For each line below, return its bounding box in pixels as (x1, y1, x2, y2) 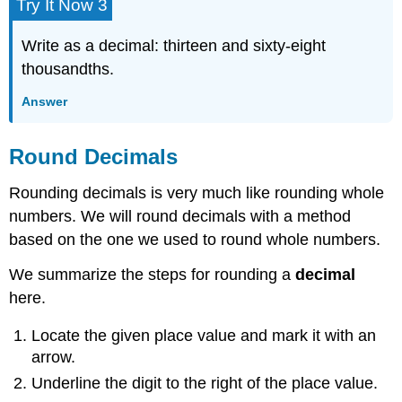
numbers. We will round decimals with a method (9, 207, 352, 226)
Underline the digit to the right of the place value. (31, 373, 379, 392)
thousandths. (22, 60, 115, 79)
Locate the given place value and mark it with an (31, 327, 377, 345)
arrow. (31, 348, 76, 367)
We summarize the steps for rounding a (9, 265, 296, 284)
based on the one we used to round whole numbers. (9, 231, 381, 249)
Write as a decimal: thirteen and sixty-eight (22, 37, 327, 56)
